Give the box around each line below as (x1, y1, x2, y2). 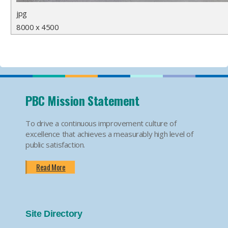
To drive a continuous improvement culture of (25, 118, 177, 128)
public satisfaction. (25, 139, 85, 150)
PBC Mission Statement (25, 91, 139, 109)
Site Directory (25, 209, 82, 219)
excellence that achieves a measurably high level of (25, 129, 193, 139)
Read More (36, 161, 66, 173)
